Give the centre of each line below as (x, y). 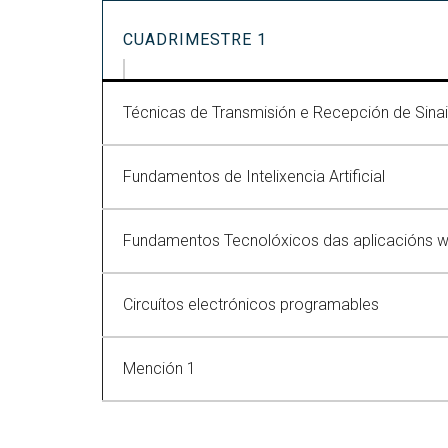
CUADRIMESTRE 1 (195, 39)
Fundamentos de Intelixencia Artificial (254, 176)
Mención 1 (159, 368)
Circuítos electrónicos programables (251, 304)
